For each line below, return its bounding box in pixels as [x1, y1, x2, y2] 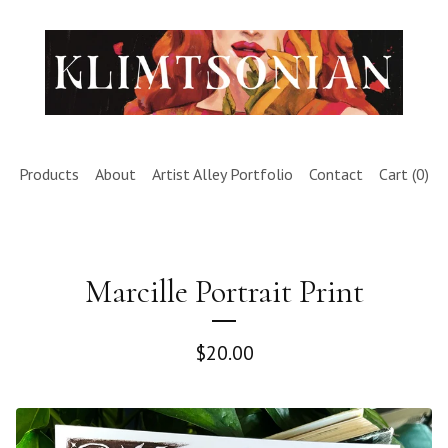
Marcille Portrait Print [84, 271, 364, 311]
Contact [309, 163, 363, 184]
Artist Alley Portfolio [152, 163, 293, 184]
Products [19, 163, 79, 184]
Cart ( [379, 163, 416, 184]
